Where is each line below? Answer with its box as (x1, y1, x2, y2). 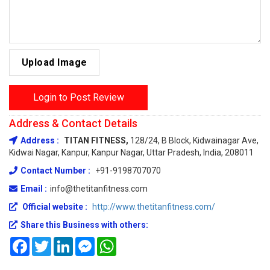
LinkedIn (73, 237, 104, 246)
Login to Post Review (33, 92, 124, 103)
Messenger (95, 237, 137, 246)
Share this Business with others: (20, 220, 148, 230)
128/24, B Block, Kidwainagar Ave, (130, 136, 259, 145)
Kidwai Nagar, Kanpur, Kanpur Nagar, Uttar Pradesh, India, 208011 (9, 148, 254, 157)
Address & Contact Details (9, 117, 137, 130)
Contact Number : (20, 166, 92, 175)
